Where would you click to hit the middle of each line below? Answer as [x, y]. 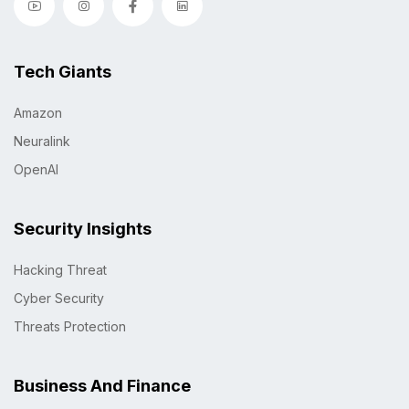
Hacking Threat [60, 269]
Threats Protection [70, 326]
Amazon [38, 112]
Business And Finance [102, 385]
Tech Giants [63, 71]
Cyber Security [59, 298]
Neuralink [42, 141]
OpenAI [36, 169]
